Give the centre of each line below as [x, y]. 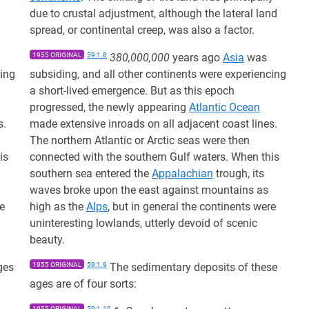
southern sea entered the [91, 173]
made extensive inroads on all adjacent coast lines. [153, 124]
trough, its [239, 173]
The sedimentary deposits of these [192, 267]
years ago [196, 58]
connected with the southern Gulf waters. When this [154, 157]
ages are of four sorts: [83, 284]
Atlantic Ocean [225, 107]
